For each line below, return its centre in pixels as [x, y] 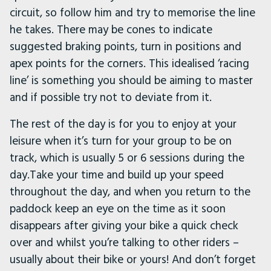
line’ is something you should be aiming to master [131, 80]
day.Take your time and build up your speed [117, 175]
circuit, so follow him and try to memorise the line [132, 13]
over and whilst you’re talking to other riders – [124, 243]
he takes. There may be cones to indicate [111, 30]
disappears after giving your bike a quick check [124, 226]
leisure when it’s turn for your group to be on [121, 141]
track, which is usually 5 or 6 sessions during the [127, 158]
